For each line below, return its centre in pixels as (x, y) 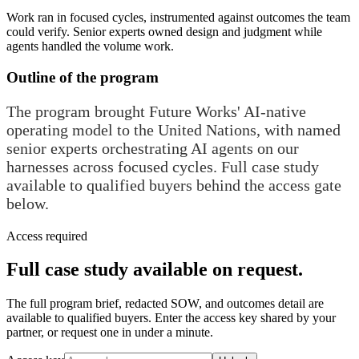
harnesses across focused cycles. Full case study (163, 166)
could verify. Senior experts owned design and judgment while (164, 31)
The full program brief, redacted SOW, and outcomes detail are (165, 304)
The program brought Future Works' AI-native (156, 111)
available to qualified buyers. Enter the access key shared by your (171, 318)
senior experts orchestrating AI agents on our (153, 148)
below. (28, 203)
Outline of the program (83, 77)
